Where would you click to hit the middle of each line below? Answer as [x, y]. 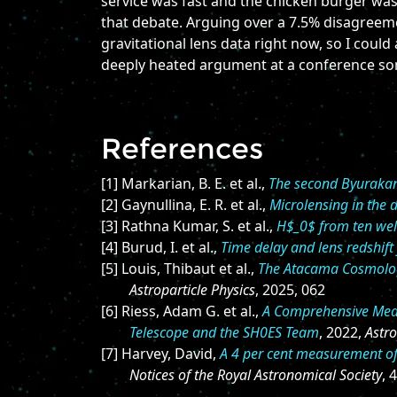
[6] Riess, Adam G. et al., [182, 311]
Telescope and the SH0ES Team [224, 332]
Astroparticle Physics [192, 290]
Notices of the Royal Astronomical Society [256, 375]
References [182, 148]
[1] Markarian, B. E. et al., [185, 183]
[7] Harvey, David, [160, 354]
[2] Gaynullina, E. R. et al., [185, 205]
